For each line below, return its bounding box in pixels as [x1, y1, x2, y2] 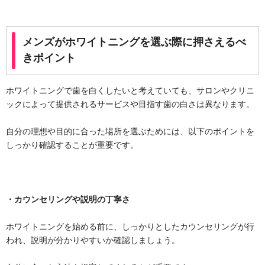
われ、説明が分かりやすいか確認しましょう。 [6, 235, 180, 245]
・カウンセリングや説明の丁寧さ [6, 194, 130, 204]
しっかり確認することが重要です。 [6, 140, 138, 150]
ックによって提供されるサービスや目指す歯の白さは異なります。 [6, 99, 254, 109]
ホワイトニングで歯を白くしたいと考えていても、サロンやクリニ [6, 85, 254, 95]
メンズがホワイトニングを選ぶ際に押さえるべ [22, 36, 246, 49]
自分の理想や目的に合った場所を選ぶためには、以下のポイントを [6, 126, 254, 136]
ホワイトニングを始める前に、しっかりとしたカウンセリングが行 [6, 221, 254, 231]
